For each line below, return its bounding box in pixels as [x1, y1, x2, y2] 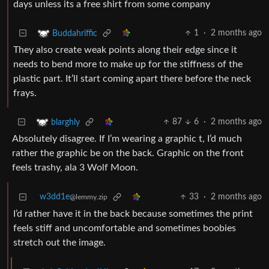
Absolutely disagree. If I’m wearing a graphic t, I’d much [12, 134, 242, 144]
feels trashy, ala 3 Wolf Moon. [12, 163, 138, 173]
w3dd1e [40, 193, 70, 202]
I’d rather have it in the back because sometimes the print [13, 209, 253, 219]
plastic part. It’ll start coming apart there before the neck [13, 74, 251, 84]
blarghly [51, 118, 80, 127]
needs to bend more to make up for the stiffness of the [13, 59, 243, 70]
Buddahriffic [52, 29, 97, 38]
